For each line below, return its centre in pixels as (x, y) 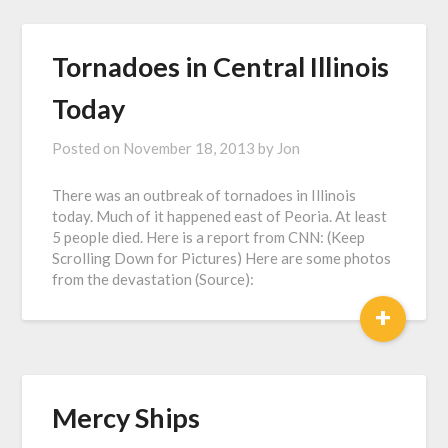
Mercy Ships (126, 417)
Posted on (88, 148)
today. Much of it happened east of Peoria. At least (220, 216)
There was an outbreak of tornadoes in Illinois (204, 195)
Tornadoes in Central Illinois (221, 66)
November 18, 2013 (189, 148)
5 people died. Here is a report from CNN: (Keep (209, 237)
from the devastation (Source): (153, 279)
